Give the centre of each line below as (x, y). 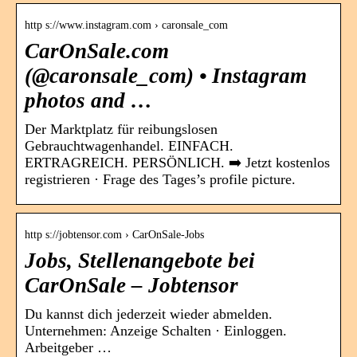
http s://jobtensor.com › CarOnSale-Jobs (114, 234)
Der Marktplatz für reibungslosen (121, 129)
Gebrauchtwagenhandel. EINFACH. (129, 145)
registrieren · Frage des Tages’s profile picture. (160, 179)
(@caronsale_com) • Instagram (166, 75)
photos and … (88, 100)
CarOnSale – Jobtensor (131, 285)
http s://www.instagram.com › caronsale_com (126, 25)
